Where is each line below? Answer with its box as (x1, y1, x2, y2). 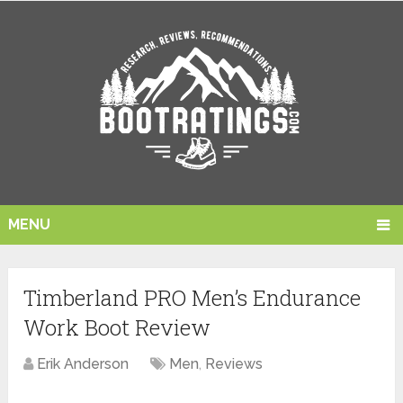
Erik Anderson (37, 354, 130, 372)
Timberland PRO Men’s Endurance (23, 282, 362, 312)
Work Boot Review (23, 312, 211, 342)
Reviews (205, 354, 264, 372)
